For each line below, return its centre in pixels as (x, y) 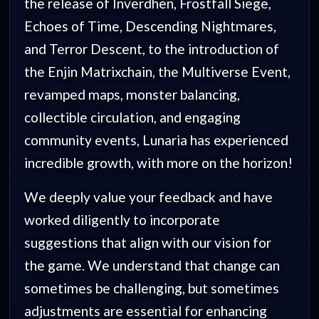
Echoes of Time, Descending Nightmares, (151, 26)
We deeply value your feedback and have (149, 197)
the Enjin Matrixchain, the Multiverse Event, (158, 71)
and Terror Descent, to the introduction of (152, 48)
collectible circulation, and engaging (133, 117)
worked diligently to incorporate (122, 219)
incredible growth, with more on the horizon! (159, 162)
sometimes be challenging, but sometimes (152, 288)
